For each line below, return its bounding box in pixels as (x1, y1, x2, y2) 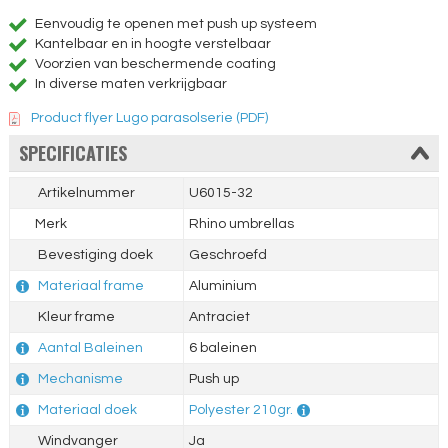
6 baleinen (188, 341, 257, 356)
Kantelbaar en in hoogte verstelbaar (32, 37, 272, 52)
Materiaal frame (37, 279, 144, 294)
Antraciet (188, 310, 250, 325)
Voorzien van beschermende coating (32, 57, 277, 72)
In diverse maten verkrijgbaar (32, 77, 228, 92)
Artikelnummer (34, 186, 135, 201)
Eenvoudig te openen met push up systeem (32, 17, 318, 32)
